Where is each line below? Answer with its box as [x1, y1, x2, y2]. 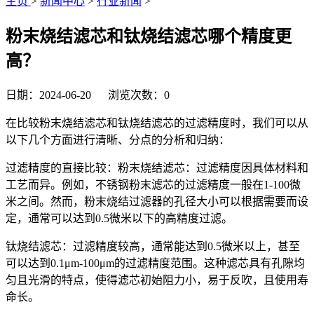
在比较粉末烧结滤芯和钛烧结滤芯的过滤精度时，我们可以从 [6, 116, 308, 129]
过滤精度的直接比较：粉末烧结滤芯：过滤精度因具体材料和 [6, 161, 308, 174]
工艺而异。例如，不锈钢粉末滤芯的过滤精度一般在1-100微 [6, 178, 301, 191]
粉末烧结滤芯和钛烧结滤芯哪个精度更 [6, 27, 292, 46]
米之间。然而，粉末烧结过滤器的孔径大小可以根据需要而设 [6, 195, 308, 207]
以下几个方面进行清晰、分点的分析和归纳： [6, 133, 230, 146]
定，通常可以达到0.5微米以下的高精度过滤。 [6, 212, 233, 224]
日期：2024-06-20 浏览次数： [6, 88, 164, 101]
